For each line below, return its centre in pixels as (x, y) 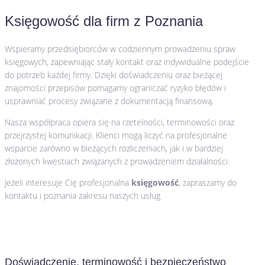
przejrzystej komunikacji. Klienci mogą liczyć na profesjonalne (116, 135)
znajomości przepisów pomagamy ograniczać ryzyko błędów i (115, 88)
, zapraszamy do (208, 183)
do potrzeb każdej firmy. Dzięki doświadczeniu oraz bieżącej (114, 75)
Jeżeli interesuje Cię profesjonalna (68, 183)
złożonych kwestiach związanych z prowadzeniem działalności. (117, 161)
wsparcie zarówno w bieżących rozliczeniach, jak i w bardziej (114, 148)
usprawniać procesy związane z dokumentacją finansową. (109, 101)
